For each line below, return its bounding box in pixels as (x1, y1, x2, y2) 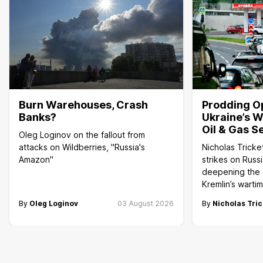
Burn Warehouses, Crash (19, 99, 148, 112)
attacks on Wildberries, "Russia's (19, 142, 145, 153)
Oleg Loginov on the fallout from (19, 130, 145, 140)
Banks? (19, 111, 56, 124)
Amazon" (19, 154, 53, 165)
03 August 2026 (117, 199, 174, 208)
